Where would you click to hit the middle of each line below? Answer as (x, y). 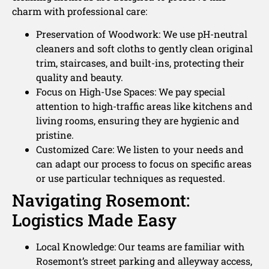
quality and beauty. (80, 77)
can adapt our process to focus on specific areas (144, 164)
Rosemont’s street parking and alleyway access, (144, 261)
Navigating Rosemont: (101, 201)
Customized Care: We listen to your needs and (140, 150)
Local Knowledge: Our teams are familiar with (140, 247)
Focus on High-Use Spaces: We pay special (131, 92)
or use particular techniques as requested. (131, 178)
